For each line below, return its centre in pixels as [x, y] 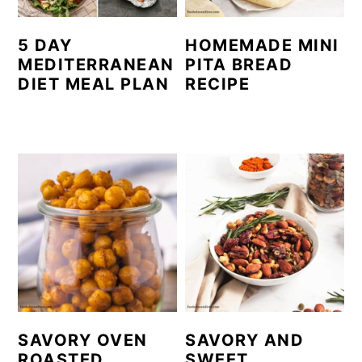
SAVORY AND [245, 341]
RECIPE [218, 84]
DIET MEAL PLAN [94, 84]
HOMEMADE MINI [262, 45]
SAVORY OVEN [83, 341]
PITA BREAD [239, 64]
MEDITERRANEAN [96, 64]
